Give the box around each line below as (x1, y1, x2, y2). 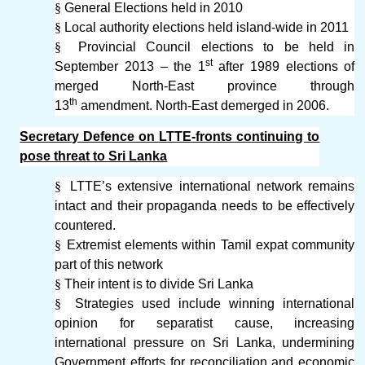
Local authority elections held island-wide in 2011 (64, 20, 350, 35)
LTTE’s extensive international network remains (69, 178, 355, 193)
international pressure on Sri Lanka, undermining (55, 335, 355, 350)
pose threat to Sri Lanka (20, 148, 168, 163)
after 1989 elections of (212, 59, 355, 74)
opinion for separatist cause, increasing (55, 315, 355, 330)
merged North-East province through (55, 79, 355, 94)
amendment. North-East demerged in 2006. (77, 99, 330, 113)
